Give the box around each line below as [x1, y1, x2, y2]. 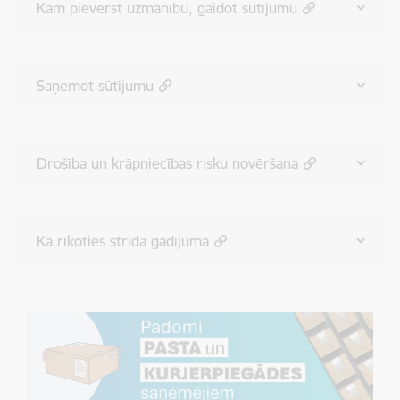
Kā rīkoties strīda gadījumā [37, 232, 209, 250]
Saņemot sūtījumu [37, 77, 154, 95]
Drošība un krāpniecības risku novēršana [37, 154, 298, 172]
